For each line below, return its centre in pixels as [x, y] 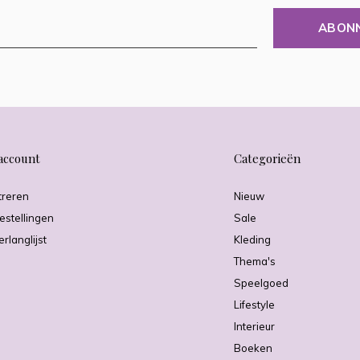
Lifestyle [255, 305]
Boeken [254, 348]
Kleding [253, 240]
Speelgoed [262, 283]
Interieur [255, 327]
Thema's [255, 262]
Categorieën [268, 159]
